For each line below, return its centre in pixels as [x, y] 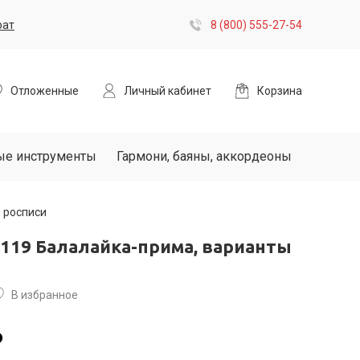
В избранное [45, 295]
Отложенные [45, 91]
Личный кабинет [168, 91]
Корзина [280, 91]
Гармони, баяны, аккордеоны [204, 156]
